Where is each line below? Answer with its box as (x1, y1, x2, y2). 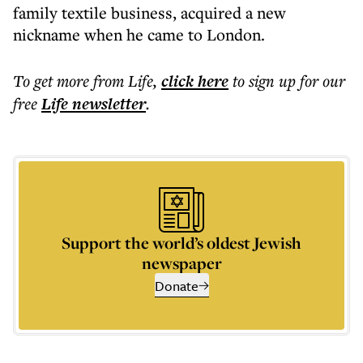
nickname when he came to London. (13, 23, 265, 45)
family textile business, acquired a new (13, 2, 286, 23)
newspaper (141, 252, 222, 274)
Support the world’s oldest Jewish (62, 232, 301, 254)
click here (161, 70, 228, 92)
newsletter (68, 92, 146, 115)
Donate (154, 275, 199, 296)
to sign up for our (233, 70, 345, 92)
